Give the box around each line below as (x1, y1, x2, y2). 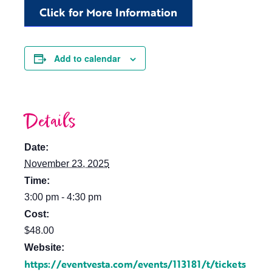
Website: (24, 242, 64, 253)
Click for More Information (39, 4, 177, 20)
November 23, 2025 (24, 158, 109, 169)
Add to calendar (54, 52, 120, 64)
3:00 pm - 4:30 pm (24, 192, 101, 202)
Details (24, 107, 76, 136)
